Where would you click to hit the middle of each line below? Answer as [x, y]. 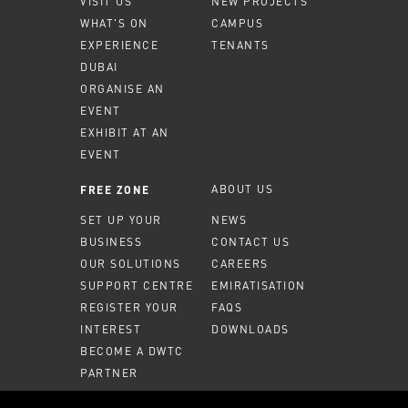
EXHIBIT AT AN [125, 132]
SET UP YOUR [121, 219]
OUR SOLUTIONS [131, 263]
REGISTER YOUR [129, 307]
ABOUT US [242, 189]
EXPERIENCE [119, 45]
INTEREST [111, 329]
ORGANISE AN [122, 88]
